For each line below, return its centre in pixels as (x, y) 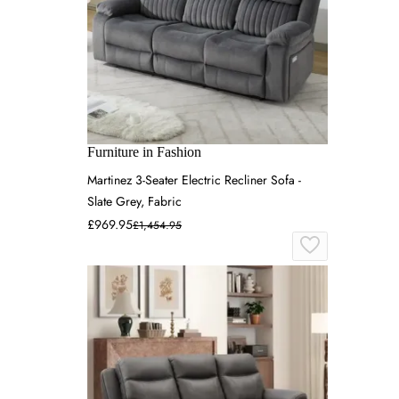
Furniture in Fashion (144, 152)
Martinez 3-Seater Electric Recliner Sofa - (194, 180)
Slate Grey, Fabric (134, 201)
